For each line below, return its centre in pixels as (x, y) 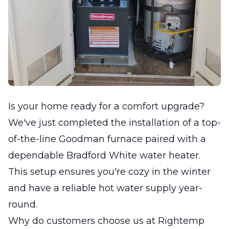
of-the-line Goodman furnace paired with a (107, 139)
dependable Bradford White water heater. (104, 156)
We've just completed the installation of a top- (114, 123)
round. (23, 205)
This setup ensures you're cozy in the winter (109, 172)
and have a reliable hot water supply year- (105, 188)
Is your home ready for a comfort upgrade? (106, 107)
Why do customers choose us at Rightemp (106, 221)
